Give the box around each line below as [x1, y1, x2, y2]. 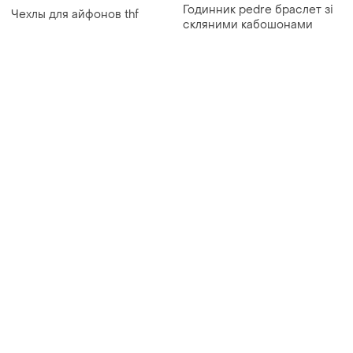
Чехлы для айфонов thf [11, 9, 139, 24]
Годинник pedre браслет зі [183, 4, 333, 20]
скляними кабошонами [183, 19, 313, 35]
